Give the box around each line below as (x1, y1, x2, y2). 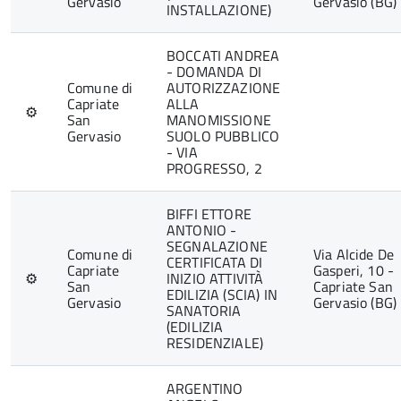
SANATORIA (166, 300, 242, 321)
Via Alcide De (313, 243, 395, 265)
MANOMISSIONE (166, 109, 271, 131)
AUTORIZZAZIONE (166, 77, 281, 98)
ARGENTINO (166, 378, 243, 399)
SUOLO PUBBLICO (166, 125, 280, 147)
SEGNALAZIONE (166, 235, 268, 257)
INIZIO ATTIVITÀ (166, 268, 264, 289)
